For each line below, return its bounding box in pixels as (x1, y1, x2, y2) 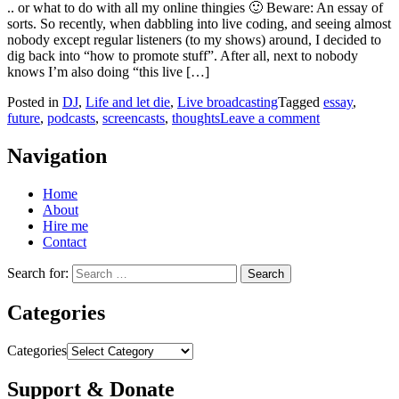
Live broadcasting (177, 94, 278, 110)
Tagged (278, 94, 323, 110)
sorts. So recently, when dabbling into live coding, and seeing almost (7, 16, 391, 32)
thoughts (172, 110, 220, 126)
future (7, 110, 40, 126)
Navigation (7, 144, 107, 168)
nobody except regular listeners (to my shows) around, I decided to (7, 32, 381, 48)
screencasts (102, 110, 165, 126)
